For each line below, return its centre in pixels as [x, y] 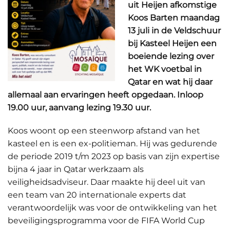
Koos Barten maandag [174, 18]
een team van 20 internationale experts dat [97, 195]
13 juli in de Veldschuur [174, 31]
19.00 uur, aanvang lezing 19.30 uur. [80, 108]
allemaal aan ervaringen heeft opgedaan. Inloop [106, 95]
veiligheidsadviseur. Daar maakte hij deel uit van [107, 182]
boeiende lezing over [171, 56]
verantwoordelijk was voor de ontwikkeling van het [112, 208]
